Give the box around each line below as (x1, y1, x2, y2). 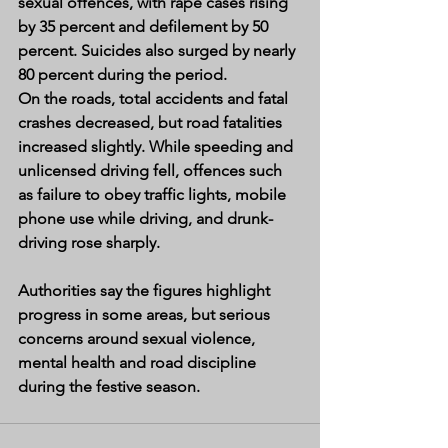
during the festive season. (18, 377, 200, 397)
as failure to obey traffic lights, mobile (18, 185, 290, 205)
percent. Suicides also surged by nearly (18, 41, 299, 61)
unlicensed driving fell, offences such (18, 161, 286, 181)
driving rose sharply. (18, 233, 160, 253)
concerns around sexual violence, (18, 329, 259, 349)
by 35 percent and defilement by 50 (18, 17, 272, 37)
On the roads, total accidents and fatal (18, 89, 292, 109)
